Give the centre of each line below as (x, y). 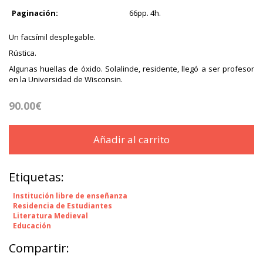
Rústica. (23, 53)
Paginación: (35, 13)
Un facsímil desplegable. (52, 37)
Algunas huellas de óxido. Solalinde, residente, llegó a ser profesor (131, 69)
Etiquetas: (36, 177)
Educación (32, 226)
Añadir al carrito (131, 140)
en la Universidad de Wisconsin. (66, 80)
